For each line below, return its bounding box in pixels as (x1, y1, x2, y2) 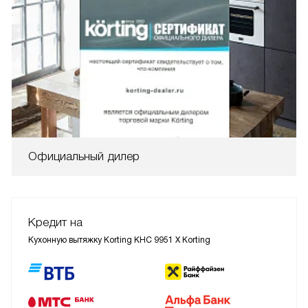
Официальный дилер (28, 149, 140, 163)
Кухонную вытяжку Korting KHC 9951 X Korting (28, 234, 210, 245)
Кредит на (28, 215, 82, 229)
